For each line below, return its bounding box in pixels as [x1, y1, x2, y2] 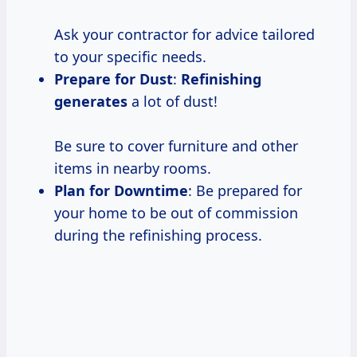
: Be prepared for [188, 180, 302, 200]
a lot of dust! [127, 91, 218, 111]
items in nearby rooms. [54, 158, 211, 178]
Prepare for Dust [54, 69, 173, 88]
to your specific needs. [54, 46, 206, 66]
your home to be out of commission [54, 202, 298, 222]
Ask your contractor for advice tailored [54, 24, 315, 44]
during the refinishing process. [54, 225, 262, 245]
